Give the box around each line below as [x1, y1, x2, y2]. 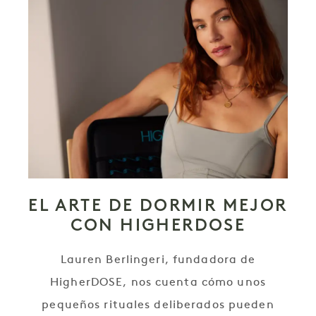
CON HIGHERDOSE [70, 214, 246, 235]
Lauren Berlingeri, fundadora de [60, 254, 256, 266]
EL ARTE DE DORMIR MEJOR [28, 194, 288, 215]
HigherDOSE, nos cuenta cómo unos [50, 276, 266, 288]
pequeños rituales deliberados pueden [42, 299, 274, 311]
